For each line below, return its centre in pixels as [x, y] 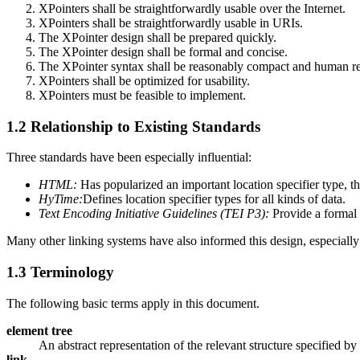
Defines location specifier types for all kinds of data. [214, 199]
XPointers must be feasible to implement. [142, 95]
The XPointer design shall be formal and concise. [163, 51]
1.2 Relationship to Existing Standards [133, 126]
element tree [39, 330]
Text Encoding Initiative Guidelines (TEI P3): [154, 214]
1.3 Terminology [60, 272]
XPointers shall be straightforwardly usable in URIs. [171, 22]
